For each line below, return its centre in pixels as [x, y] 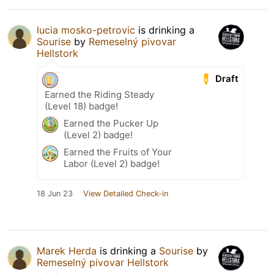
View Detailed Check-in [126, 194]
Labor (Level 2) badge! [112, 164]
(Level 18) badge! [81, 106]
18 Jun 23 [55, 194]
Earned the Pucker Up [111, 124]
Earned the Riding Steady [99, 95]
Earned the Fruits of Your [118, 152]
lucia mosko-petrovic [86, 30]
